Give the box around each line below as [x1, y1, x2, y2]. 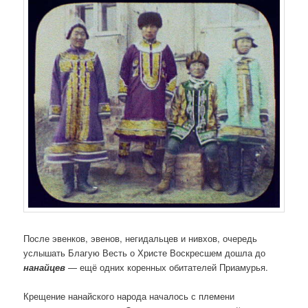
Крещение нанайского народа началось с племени [23, 289, 235, 302]
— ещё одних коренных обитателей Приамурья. [65, 260, 269, 274]
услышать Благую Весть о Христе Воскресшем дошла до [23, 245, 266, 259]
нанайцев [23, 260, 66, 274]
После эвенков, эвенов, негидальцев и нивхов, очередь [23, 231, 258, 245]
